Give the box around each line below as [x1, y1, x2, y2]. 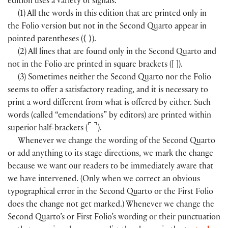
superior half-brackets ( [8, 125, 88, 134]
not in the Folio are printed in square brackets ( [8, 61, 172, 70]
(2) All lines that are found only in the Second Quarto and [18, 48, 217, 58]
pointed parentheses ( [8, 36, 83, 45]
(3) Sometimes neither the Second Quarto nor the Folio [18, 74, 212, 83]
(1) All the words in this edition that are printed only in [18, 10, 207, 19]
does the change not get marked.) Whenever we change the [8, 201, 214, 210]
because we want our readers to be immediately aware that [8, 163, 213, 172]
